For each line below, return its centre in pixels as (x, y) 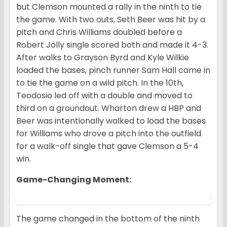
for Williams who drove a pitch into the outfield (109, 134)
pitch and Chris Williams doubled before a (99, 32)
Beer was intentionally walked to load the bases (111, 121)
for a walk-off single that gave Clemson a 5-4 (107, 146)
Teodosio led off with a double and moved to (104, 96)
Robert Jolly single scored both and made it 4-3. (112, 45)
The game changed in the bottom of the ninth (108, 219)
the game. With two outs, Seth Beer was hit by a (111, 20)
